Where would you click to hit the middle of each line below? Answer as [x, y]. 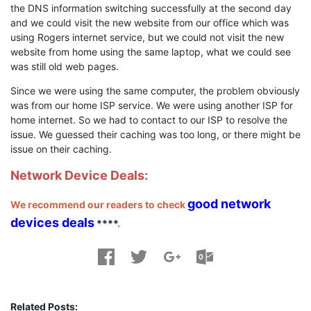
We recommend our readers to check [99, 205]
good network [229, 204]
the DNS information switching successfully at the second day [151, 8]
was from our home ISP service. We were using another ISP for [152, 106]
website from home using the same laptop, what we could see [151, 52]
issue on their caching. [61, 149]
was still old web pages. [65, 67]
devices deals [52, 223]
